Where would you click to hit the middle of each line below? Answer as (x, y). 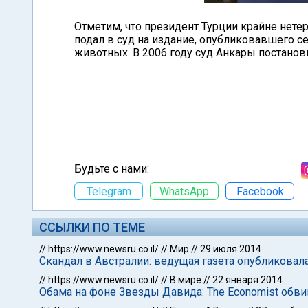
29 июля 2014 (231, 249)
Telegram (109, 191)
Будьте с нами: (112, 169)
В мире (186, 280)
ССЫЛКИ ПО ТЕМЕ (92, 227)
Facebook (260, 191)
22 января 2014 (247, 280)
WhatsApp (184, 191)
